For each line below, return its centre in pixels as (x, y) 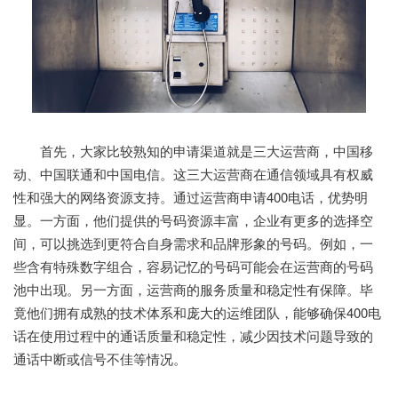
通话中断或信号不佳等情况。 (100, 359)
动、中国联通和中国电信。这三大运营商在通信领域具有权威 (193, 174)
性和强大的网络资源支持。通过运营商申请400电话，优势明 (191, 197)
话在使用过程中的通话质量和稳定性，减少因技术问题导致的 (193, 336)
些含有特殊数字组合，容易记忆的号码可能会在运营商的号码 (193, 267)
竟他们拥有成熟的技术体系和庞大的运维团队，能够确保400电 (197, 313)
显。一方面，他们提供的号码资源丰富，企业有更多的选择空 (193, 220)
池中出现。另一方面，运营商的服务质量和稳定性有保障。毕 (193, 290)
